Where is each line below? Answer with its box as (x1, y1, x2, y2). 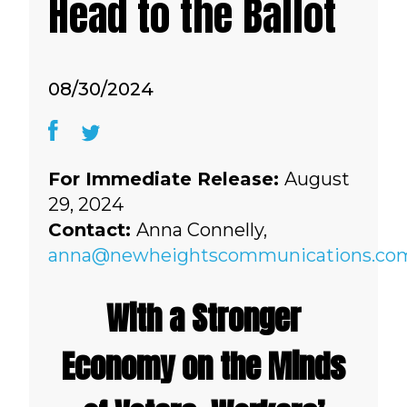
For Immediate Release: (47, 168, 284, 190)
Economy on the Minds (61, 342, 345, 392)
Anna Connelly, (135, 219, 267, 241)
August (283, 168, 350, 190)
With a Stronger (105, 294, 301, 343)
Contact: (47, 219, 136, 241)
